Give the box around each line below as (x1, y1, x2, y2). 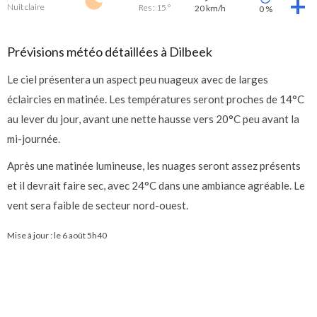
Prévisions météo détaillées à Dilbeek (7, 44, 212, 59)
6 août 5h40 (62, 230, 107, 241)
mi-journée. (7, 132, 60, 145)
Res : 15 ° (139, 2, 171, 13)
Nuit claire (7, 1, 45, 12)
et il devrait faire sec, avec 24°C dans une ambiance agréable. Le (7, 179, 305, 192)
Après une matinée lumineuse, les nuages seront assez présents (7, 159, 301, 172)
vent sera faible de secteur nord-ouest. (7, 199, 188, 212)
